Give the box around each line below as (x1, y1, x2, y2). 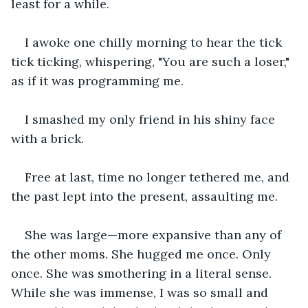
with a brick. (11, 130, 84, 146)
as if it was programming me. (11, 72, 187, 89)
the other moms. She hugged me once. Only (11, 245, 274, 262)
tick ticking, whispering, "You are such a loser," (11, 53, 293, 69)
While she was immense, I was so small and (11, 284, 272, 300)
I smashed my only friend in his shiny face (25, 111, 278, 127)
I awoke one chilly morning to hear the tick (25, 34, 285, 50)
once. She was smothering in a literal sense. (11, 265, 275, 281)
